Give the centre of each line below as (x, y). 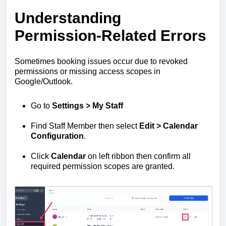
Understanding (68, 18)
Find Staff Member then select (85, 126)
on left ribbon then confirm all (139, 156)
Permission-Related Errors (110, 35)
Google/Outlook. (44, 81)
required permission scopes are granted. (103, 166)
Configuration (57, 136)
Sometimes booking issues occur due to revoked (101, 61)
